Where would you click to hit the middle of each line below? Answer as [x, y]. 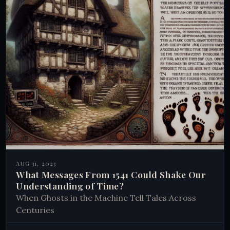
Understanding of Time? [70, 185]
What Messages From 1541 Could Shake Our [111, 174]
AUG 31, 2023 [36, 163]
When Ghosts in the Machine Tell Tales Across [106, 197]
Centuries [35, 210]
